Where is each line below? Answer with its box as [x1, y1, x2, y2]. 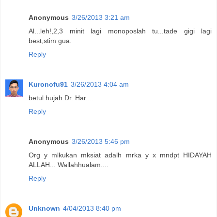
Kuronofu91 [29, 80, 68, 88]
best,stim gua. [29, 36, 72, 45]
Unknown [29, 204, 60, 212]
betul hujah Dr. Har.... [29, 93, 93, 102]
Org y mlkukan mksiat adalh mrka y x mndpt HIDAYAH [29, 151, 212, 159]
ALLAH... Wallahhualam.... [29, 160, 108, 169]
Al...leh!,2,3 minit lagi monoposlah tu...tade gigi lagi [29, 27, 212, 35]
